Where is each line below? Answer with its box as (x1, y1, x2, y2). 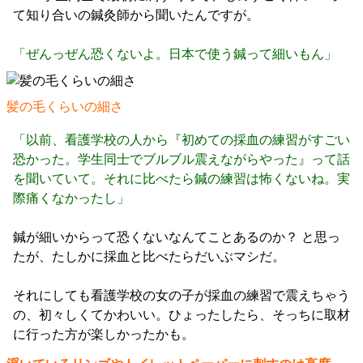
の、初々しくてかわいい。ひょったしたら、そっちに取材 (13, 308, 350, 322)
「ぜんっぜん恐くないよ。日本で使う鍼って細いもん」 (13, 47, 337, 62)
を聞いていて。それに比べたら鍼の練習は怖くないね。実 (13, 172, 350, 186)
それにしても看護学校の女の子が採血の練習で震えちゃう (13, 288, 350, 303)
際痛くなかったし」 (13, 191, 130, 206)
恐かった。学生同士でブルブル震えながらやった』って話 (13, 152, 350, 167)
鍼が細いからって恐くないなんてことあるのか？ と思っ (13, 230, 340, 245)
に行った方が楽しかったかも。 (13, 327, 194, 342)
